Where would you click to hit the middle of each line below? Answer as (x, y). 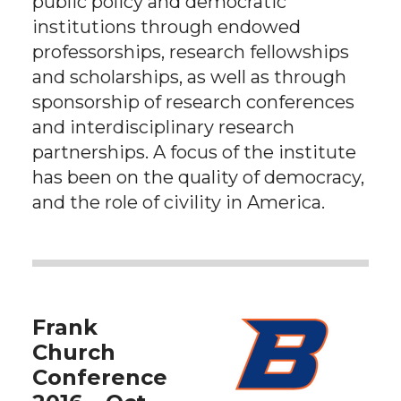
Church (74, 352)
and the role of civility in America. (179, 202)
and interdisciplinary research (163, 127)
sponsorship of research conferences (193, 102)
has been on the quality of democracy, (198, 177)
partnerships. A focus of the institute (194, 152)
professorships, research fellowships (191, 52)
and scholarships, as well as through (189, 77)
